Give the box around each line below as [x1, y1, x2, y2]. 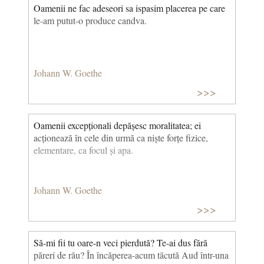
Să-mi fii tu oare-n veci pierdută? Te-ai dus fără [34, 236, 207, 249]
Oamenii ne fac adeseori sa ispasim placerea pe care [34, 2, 225, 14]
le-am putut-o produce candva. [34, 14, 147, 27]
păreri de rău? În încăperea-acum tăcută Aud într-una [34, 249, 229, 262]
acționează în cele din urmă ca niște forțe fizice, [34, 131, 208, 144]
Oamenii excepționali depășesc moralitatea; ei [34, 119, 201, 132]
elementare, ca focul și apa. [34, 144, 133, 157]
